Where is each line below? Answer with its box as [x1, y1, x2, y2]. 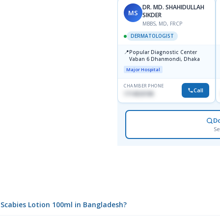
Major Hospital [126, 66, 160, 73]
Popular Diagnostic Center [129, 49, 197, 56]
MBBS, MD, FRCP [142, 20, 182, 27]
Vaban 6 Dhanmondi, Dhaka [151, 55, 200, 63]
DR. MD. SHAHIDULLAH [142, 3, 204, 12]
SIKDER [142, 11, 162, 20]
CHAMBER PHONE [124, 82, 164, 89]
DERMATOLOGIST [131, 32, 174, 40]
